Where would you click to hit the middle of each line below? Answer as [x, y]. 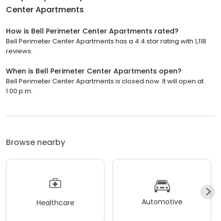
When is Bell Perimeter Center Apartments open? [94, 71]
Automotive [162, 202]
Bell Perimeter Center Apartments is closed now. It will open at [105, 81]
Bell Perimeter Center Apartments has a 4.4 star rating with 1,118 [106, 41]
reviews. [19, 51]
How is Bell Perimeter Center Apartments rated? [92, 31]
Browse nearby [36, 143]
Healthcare [55, 203]
